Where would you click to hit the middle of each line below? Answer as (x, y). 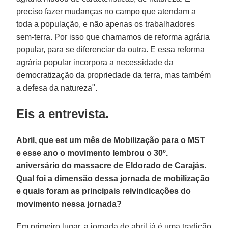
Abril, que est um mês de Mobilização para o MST (111, 140)
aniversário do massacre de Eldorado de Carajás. (111, 165)
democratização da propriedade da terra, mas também (114, 75)
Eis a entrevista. (63, 113)
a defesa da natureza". (57, 88)
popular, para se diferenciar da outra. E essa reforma (111, 49)
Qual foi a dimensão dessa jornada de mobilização (113, 178)
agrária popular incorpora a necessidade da (95, 62)
